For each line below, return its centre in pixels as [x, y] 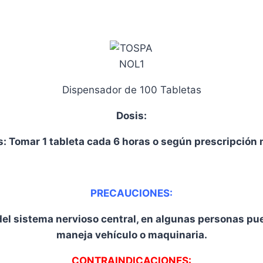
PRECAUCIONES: [131, 193]
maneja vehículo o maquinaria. [131, 235]
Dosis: [131, 116]
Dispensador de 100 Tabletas [131, 90]
